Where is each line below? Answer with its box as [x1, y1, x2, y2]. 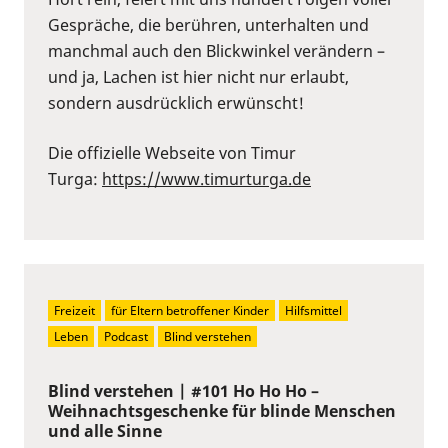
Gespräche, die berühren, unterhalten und [48, 13, 369, 36]
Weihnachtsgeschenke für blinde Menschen [48, 399, 396, 422]
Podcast [104, 327, 148, 345]
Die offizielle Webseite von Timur [48, 141, 296, 164]
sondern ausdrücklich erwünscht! [48, 91, 304, 114]
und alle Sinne [48, 419, 162, 442]
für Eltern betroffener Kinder [111, 301, 269, 319]
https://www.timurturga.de [102, 167, 311, 190]
